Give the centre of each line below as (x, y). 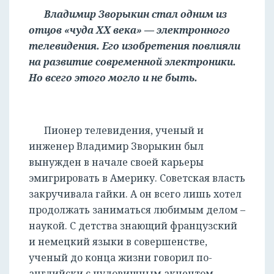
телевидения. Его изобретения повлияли (135, 46)
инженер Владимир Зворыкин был (116, 146)
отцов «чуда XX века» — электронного (129, 30)
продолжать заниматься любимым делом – (137, 210)
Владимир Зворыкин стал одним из (135, 14)
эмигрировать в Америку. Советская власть (137, 178)
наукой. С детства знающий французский (133, 226)
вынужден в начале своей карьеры (116, 162)
